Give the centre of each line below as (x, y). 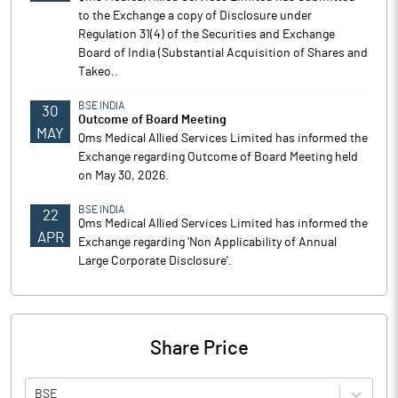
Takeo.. (98, 72)
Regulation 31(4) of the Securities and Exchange (207, 35)
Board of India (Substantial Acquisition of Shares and (223, 53)
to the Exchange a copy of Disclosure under (195, 16)
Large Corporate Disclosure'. (155, 261)
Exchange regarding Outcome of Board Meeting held (218, 157)
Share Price (199, 348)
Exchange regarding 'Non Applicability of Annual (207, 243)
